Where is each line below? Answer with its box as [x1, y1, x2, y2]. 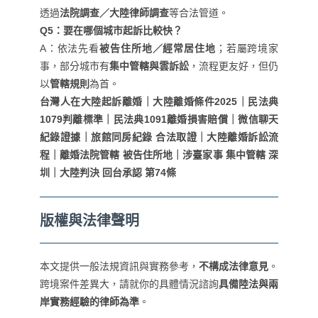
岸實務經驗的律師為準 [39, 296, 139, 308]
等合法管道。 [168, 7, 229, 19]
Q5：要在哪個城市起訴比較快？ [39, 25, 182, 37]
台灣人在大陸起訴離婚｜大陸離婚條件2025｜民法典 [39, 96, 279, 108]
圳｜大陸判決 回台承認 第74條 [39, 167, 176, 179]
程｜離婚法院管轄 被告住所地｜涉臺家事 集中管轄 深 [39, 149, 279, 161]
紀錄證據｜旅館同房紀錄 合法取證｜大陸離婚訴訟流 [39, 131, 279, 143]
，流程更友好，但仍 [189, 60, 279, 72]
